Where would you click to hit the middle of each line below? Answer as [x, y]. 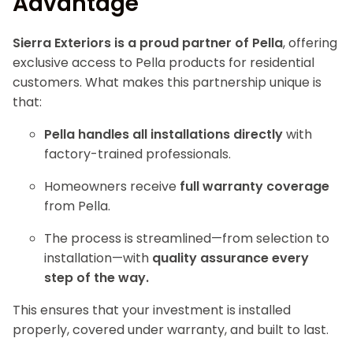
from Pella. [77, 206]
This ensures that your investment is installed [152, 310]
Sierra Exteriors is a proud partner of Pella [148, 43]
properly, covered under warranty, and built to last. [171, 330]
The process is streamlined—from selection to [187, 238]
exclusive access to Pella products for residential [163, 63]
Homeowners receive [112, 186]
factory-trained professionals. [137, 154]
